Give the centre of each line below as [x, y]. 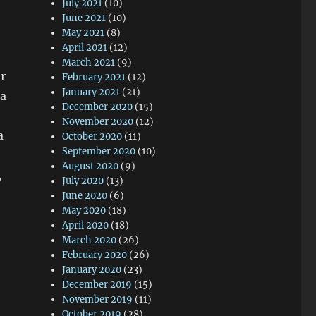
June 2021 [84, 18]
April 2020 [86, 225]
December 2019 [97, 285]
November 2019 [98, 299]
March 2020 [90, 240]
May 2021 [84, 33]
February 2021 [94, 77]
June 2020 [85, 196]
